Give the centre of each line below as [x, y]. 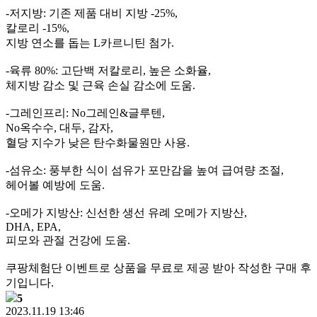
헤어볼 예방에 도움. [55, 185]
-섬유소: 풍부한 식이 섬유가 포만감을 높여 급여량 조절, [145, 170]
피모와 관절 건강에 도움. [68, 240]
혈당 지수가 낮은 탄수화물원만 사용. [98, 143]
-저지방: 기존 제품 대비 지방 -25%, [92, 13]
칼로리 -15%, [38, 28]
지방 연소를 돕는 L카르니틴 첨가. [90, 43]
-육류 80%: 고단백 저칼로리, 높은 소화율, [108, 70]
